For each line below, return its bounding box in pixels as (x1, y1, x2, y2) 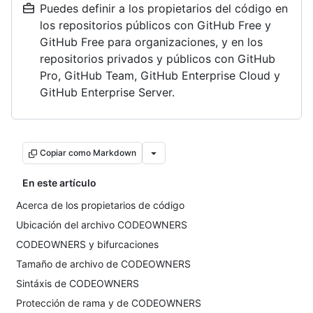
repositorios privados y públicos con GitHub (40, 52, 275, 66)
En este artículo (22, 177, 96, 189)
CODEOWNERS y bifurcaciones (16, 238, 159, 250)
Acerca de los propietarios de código (16, 199, 184, 211)
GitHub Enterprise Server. (40, 85, 175, 99)
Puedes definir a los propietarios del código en (40, 1, 288, 15)
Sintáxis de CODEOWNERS (16, 277, 139, 289)
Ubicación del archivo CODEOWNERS (16, 219, 187, 231)
